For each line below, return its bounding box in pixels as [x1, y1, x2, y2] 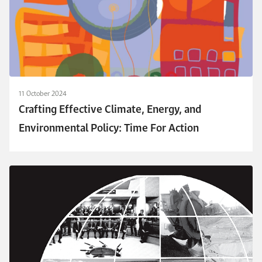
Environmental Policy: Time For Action [19, 118, 199, 137]
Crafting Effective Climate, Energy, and [19, 99, 201, 119]
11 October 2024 [19, 87, 67, 99]
